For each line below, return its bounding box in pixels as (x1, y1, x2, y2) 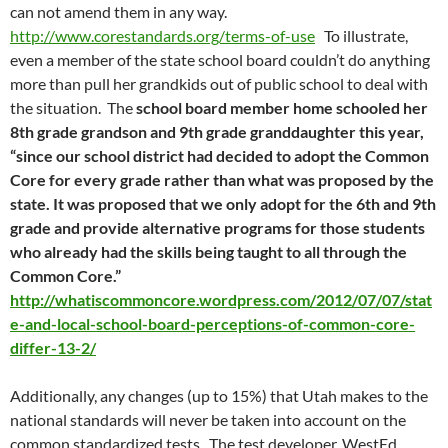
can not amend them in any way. (10, 2, 227, 22)
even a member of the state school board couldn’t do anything (10, 50, 430, 70)
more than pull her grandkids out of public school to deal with (10, 74, 428, 94)
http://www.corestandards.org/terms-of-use (10, 26, 315, 46)
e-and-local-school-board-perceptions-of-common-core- (10, 314, 415, 334)
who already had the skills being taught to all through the (10, 242, 407, 262)
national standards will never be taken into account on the (10, 410, 406, 430)
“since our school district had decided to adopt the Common (10, 146, 429, 166)
